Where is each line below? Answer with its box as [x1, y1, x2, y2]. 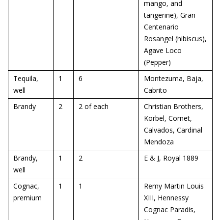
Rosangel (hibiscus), [144, 34, 207, 43]
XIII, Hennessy [144, 193, 189, 202]
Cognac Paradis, [144, 205, 195, 214]
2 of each [79, 102, 109, 111]
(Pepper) [144, 57, 171, 67]
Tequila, [13, 74, 38, 83]
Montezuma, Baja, [144, 74, 203, 83]
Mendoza [144, 137, 174, 146]
